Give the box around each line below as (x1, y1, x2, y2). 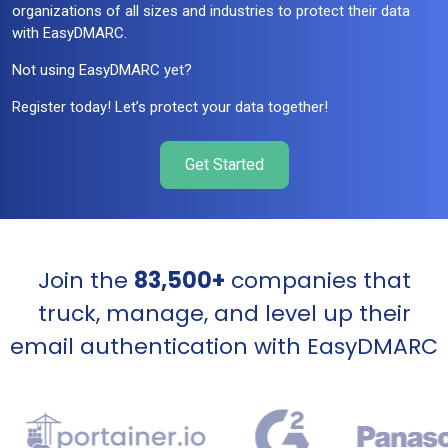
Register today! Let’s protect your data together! (12, 98, 328, 117)
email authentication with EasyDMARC (10, 330, 438, 362)
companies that (224, 264, 411, 296)
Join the (37, 264, 134, 296)
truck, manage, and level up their (37, 297, 411, 329)
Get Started (184, 154, 264, 174)
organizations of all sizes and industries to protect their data (12, 2, 410, 21)
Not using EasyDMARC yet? (12, 61, 192, 80)
